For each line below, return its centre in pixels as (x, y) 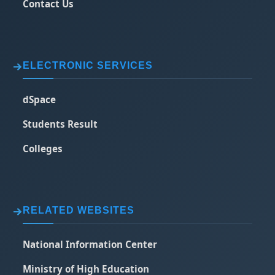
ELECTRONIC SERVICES (88, 65)
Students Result (60, 124)
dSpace (40, 99)
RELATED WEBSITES (79, 210)
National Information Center (90, 244)
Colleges (43, 149)
